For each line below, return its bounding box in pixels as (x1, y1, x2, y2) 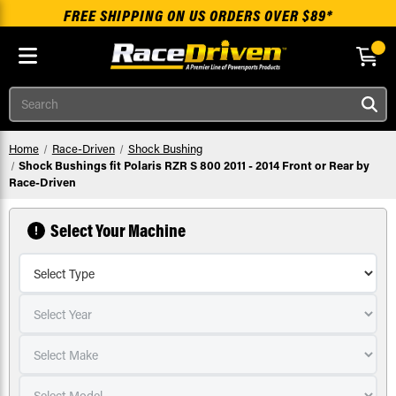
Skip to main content (197, 79, 315, 95)
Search (9, 88, 46, 104)
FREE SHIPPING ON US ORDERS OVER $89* (63, 5, 333, 26)
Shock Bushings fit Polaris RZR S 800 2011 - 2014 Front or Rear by (19, 157, 370, 172)
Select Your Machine (50, 219, 186, 241)
